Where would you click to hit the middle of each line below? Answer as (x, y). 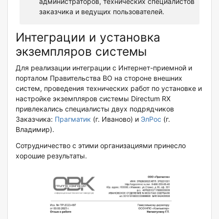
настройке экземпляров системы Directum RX (93, 98)
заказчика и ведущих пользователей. (102, 11)
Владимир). (35, 129)
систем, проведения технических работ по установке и (109, 88)
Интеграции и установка (88, 37)
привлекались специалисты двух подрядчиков (95, 109)
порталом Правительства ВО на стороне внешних (99, 78)
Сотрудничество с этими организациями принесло (101, 145)
